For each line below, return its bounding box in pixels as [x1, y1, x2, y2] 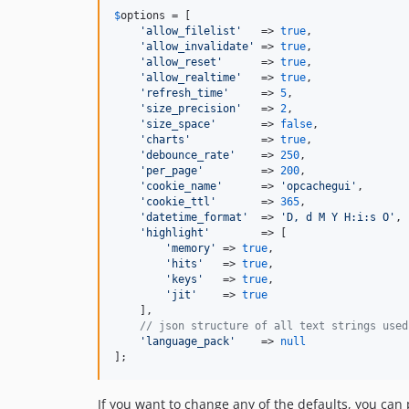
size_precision [146, 102, 236, 115]
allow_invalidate [146, 40, 248, 53]
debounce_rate [146, 149, 229, 162]
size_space [146, 118, 210, 131]
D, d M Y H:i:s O [287, 211, 389, 224]
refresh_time [146, 87, 223, 100]
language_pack [146, 335, 229, 348]
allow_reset [146, 56, 216, 68]
